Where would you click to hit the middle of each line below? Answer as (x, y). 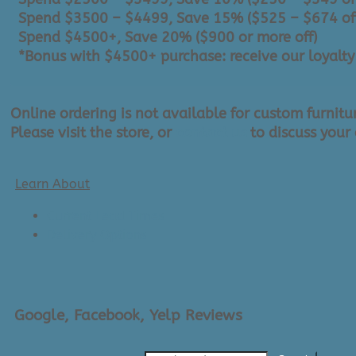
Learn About (52, 184)
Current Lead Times (105, 215)
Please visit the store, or (93, 132)
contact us (211, 132)
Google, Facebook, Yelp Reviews (128, 315)
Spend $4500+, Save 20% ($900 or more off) (168, 37)
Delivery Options (97, 234)
